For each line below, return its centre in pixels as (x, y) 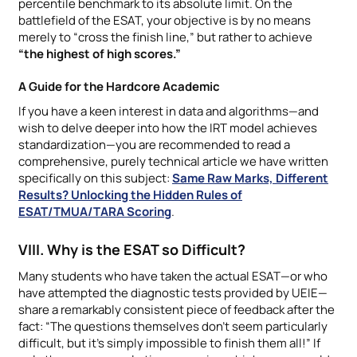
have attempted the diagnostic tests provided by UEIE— (173, 292)
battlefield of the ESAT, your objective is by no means (165, 20)
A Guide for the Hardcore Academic (119, 86)
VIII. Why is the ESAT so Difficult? (132, 249)
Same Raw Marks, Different (250, 178)
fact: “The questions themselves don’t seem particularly (173, 326)
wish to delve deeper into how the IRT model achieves (168, 127)
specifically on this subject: (95, 178)
